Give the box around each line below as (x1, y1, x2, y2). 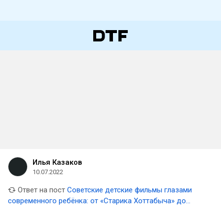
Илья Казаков (33, 158, 82, 167)
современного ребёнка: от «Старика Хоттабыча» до (8, 196, 186, 205)
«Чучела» (8, 207, 38, 216)
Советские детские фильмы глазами (67, 185, 192, 194)
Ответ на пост (16, 185, 65, 194)
